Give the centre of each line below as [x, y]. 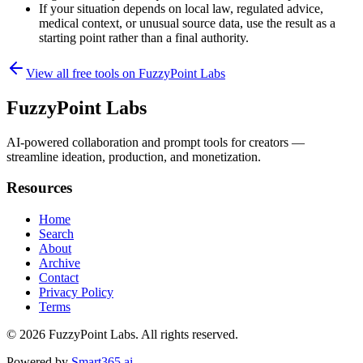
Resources [39, 188]
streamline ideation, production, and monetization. [134, 156]
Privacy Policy [76, 293]
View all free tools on [82, 73]
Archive [60, 263]
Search [56, 234]
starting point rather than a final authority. [144, 37]
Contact [59, 278]
